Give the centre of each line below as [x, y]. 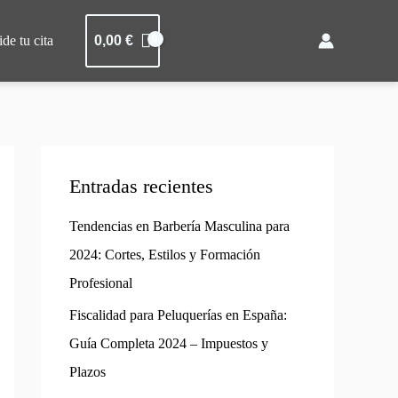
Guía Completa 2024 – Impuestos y [169, 344]
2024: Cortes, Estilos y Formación [165, 255]
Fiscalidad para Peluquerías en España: [178, 315]
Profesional [101, 283]
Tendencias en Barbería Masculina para [179, 227]
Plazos [88, 372]
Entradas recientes [141, 186]
